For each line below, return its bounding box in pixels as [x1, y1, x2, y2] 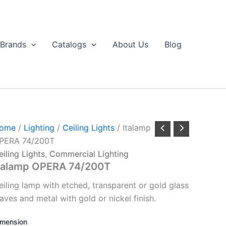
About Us [112, 39, 148, 49]
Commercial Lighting [49, 149, 129, 159]
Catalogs [52, 39, 87, 49]
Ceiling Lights [62, 123, 115, 133]
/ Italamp [114, 123, 151, 133]
